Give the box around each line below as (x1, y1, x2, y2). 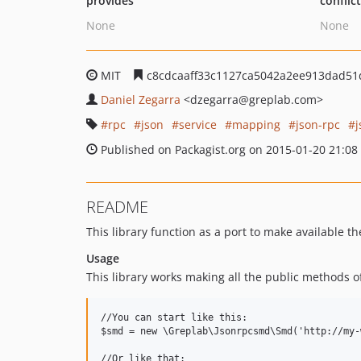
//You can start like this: (101, 312, 247, 323)
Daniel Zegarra (101, 92, 180, 107)
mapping (232, 117, 280, 132)
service (179, 117, 217, 132)
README (86, 196, 148, 218)
